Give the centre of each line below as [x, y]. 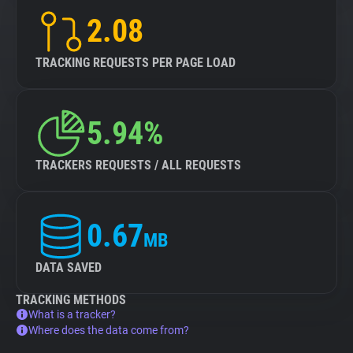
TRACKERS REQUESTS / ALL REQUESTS [138, 165]
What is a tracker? [72, 314]
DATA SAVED [69, 268]
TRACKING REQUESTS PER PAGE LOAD [136, 63]
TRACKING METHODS [71, 300]
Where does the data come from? [109, 330]
